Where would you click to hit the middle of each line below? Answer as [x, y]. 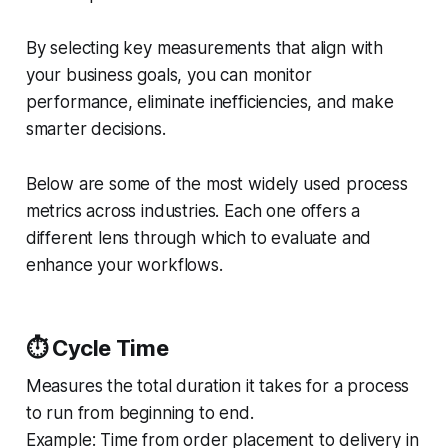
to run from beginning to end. [139, 412]
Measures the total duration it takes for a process [217, 385]
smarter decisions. [95, 128]
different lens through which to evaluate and [198, 237]
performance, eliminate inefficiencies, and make [209, 101]
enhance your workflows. [124, 264]
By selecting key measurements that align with [204, 47]
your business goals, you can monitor [168, 74]
